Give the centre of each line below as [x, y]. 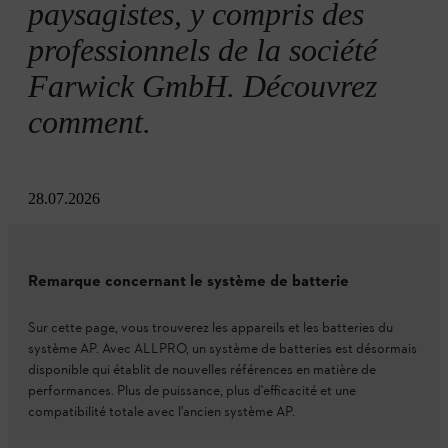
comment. [89, 122]
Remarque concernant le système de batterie [188, 282]
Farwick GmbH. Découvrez [202, 86]
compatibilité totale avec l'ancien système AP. [161, 412]
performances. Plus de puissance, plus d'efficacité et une [192, 391]
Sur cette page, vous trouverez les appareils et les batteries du [210, 328]
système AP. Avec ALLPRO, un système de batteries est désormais [222, 349]
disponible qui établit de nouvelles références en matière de [202, 370]
